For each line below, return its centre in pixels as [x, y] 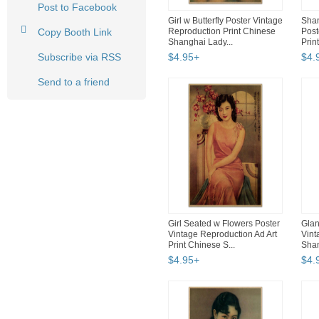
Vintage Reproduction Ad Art [223, 235]
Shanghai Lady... [200, 42]
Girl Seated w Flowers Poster [224, 224]
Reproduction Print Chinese [222, 32]
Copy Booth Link [75, 32]
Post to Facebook [77, 7]
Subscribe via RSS [79, 57]
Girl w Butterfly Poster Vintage [225, 21]
